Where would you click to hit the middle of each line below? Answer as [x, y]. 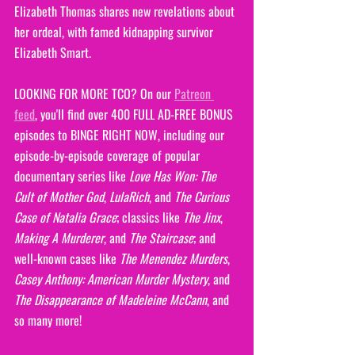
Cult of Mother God [59, 196]
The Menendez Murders [174, 258]
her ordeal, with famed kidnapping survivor [115, 31]
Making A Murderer [59, 237]
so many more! [48, 320]
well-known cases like [67, 258]
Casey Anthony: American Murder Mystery [111, 279]
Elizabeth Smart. [53, 52]
